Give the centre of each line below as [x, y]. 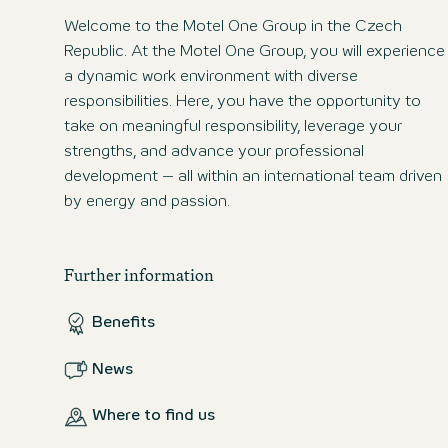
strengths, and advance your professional [214, 152]
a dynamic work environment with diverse [211, 77]
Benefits [123, 323]
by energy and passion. [147, 202]
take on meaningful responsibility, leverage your [233, 127]
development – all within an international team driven [253, 177]
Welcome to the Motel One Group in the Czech [233, 27]
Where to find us [153, 416]
